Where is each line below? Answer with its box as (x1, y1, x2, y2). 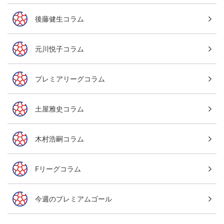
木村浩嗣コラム (35, 134, 84, 143)
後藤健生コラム (35, 14, 84, 23)
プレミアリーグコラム (35, 74, 105, 83)
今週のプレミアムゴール (35, 194, 112, 203)
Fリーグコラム (35, 164, 81, 173)
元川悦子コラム (35, 44, 84, 53)
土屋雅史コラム (35, 104, 84, 113)
